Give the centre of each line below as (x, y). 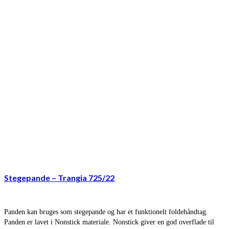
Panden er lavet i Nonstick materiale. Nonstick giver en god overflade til (109, 222)
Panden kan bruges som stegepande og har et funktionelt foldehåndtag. (106, 212)
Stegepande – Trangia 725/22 (59, 177)
